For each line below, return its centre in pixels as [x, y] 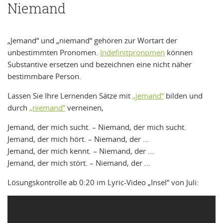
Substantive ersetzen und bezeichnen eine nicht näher [100, 64]
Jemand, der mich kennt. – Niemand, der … [81, 151]
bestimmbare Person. [44, 76]
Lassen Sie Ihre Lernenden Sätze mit [70, 95]
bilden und [183, 95]
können [179, 52]
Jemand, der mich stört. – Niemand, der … [79, 163]
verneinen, [84, 107]
